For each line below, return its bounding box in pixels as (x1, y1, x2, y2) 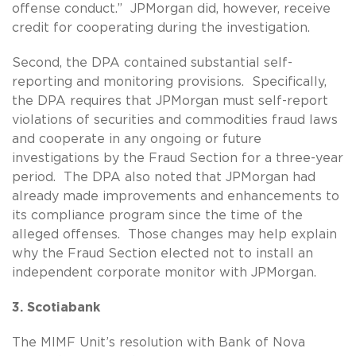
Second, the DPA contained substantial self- (12, 56, 292, 69)
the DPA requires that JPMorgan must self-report (12, 94, 328, 107)
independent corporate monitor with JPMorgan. (12, 265, 316, 279)
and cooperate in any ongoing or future (12, 132, 261, 145)
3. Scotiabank (12, 300, 100, 314)
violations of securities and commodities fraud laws (12, 113, 338, 126)
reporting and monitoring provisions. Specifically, (12, 75, 327, 88)
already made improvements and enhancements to (12, 189, 339, 203)
